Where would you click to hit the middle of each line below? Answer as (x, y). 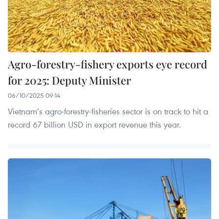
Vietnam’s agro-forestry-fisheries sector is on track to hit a (108, 111)
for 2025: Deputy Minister (69, 80)
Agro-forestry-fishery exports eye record (108, 64)
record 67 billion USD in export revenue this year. (94, 124)
